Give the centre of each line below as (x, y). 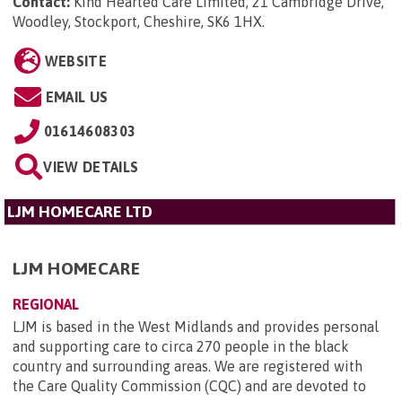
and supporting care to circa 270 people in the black (181, 346)
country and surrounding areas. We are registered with (188, 366)
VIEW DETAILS (91, 166)
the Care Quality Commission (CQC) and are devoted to (189, 385)
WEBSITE (75, 61)
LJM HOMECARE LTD (80, 211)
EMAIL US (77, 96)
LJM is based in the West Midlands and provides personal (196, 326)
